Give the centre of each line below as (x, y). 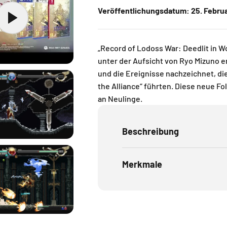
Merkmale (142, 164)
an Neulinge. (120, 99)
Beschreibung (150, 131)
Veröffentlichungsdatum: (143, 11)
